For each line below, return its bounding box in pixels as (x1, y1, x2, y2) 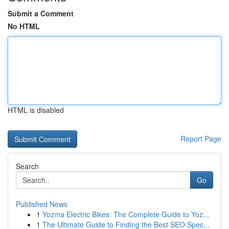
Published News (16, 199, 67, 209)
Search (16, 161, 39, 171)
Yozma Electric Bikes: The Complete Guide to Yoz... (42, 209, 209, 219)
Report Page (180, 133, 221, 144)
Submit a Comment (8, 8, 74, 18)
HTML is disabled (8, 105, 64, 115)
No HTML (8, 21, 40, 31)
